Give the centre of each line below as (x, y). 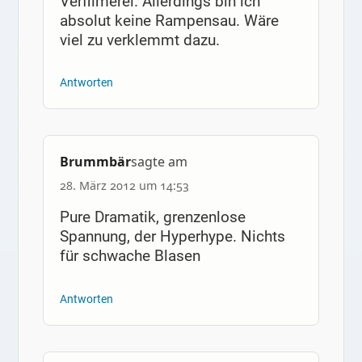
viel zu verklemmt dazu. (139, 40)
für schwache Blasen (130, 255)
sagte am (159, 161)
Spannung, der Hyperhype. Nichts (172, 236)
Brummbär (95, 161)
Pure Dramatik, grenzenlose (152, 217)
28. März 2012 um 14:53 (124, 185)
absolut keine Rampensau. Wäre (169, 20)
